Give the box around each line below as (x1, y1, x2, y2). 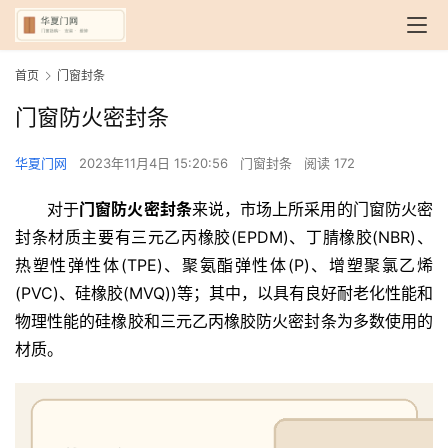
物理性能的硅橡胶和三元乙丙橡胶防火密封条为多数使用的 (15, 311, 433, 332)
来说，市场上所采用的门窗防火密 (191, 199, 434, 220)
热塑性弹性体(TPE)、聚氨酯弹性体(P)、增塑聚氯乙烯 (15, 255, 433, 276)
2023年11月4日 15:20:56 (79, 155, 232, 172)
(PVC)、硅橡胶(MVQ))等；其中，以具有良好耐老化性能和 (15, 283, 433, 304)
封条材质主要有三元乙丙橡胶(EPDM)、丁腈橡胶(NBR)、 (15, 227, 433, 248)
